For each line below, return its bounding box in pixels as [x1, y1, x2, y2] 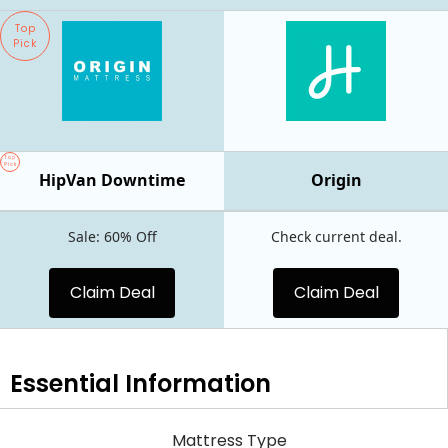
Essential [10, 366, 119, 400]
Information [119, 366, 271, 400]
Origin [310, 169, 362, 191]
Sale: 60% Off [67, 227, 157, 246]
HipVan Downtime [39, 169, 185, 191]
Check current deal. [270, 227, 402, 246]
